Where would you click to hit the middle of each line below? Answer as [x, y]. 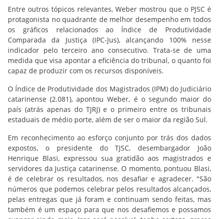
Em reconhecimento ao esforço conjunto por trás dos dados [109, 137]
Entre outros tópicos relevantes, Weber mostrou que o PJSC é [109, 9]
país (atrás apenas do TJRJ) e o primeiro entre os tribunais [109, 109]
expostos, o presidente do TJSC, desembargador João [109, 148]
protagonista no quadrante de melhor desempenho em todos [109, 19]
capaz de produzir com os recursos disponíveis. [87, 70]
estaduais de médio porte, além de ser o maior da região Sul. [108, 119]
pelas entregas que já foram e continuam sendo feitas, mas [109, 199]
